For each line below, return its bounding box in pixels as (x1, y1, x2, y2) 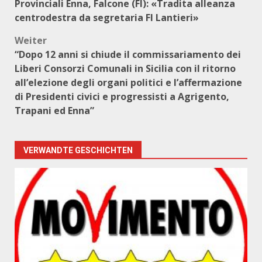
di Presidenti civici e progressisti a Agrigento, (15, 90, 229, 103)
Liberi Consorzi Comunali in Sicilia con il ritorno (15, 62, 236, 75)
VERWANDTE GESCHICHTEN (23, 146, 133, 155)
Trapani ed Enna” (15, 104, 94, 117)
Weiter (15, 34, 47, 47)
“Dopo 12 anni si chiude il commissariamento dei (15, 48, 241, 61)
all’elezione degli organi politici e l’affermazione (15, 76, 242, 89)
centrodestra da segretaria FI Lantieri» (15, 11, 199, 24)
